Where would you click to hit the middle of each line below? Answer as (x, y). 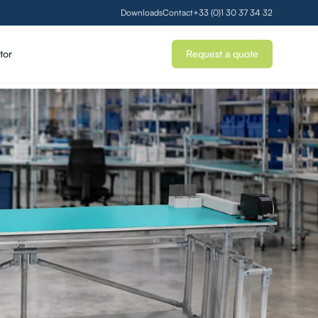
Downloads (142, 12)
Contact (178, 12)
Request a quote (222, 54)
